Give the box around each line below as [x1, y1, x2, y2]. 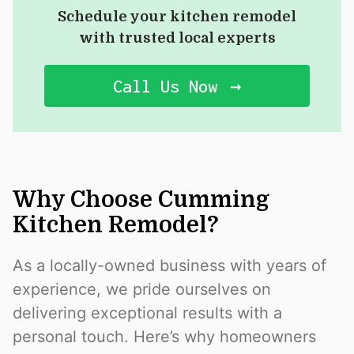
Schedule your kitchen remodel [58, 9, 296, 25]
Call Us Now [113, 76, 217, 97]
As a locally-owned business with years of [13, 256, 326, 276]
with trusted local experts [78, 30, 276, 47]
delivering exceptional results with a [13, 303, 282, 323]
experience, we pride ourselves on [13, 280, 271, 299]
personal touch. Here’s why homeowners [13, 327, 316, 347]
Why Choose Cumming [13, 187, 269, 213]
